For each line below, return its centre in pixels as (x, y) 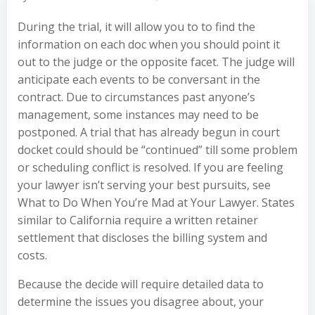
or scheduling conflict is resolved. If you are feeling (150, 167)
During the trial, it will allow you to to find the (136, 27)
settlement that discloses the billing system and (142, 238)
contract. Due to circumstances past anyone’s (136, 97)
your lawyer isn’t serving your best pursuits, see (144, 185)
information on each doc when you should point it (149, 44)
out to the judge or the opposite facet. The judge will (156, 62)
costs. (32, 255)
